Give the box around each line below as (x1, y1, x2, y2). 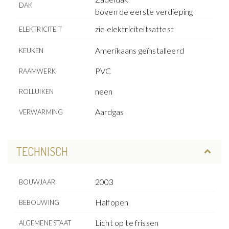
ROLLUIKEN (18, 87, 54, 96)
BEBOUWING (18, 198, 60, 207)
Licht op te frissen (95, 218, 159, 228)
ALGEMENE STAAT (18, 219, 71, 227)
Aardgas (95, 106, 124, 117)
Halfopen (95, 197, 129, 208)
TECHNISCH (16, 144, 68, 158)
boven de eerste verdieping (95, 6, 193, 16)
